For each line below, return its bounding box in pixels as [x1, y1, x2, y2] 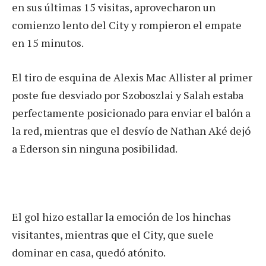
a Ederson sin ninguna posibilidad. [12, 141, 178, 156]
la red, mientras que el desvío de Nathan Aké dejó [12, 123, 251, 138]
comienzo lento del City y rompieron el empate [12, 18, 242, 33]
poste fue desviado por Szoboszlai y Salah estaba [12, 87, 243, 102]
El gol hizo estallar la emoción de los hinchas [12, 210, 231, 224]
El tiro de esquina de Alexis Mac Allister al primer [12, 69, 252, 84]
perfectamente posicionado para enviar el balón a [12, 105, 251, 120]
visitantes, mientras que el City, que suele [12, 227, 214, 242]
